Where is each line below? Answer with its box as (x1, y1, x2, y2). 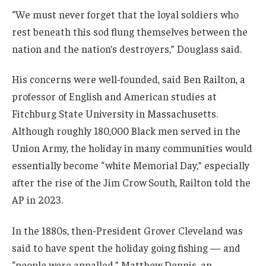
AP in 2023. (12, 193, 63, 207)
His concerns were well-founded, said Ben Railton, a (12, 72, 245, 86)
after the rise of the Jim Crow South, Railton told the (12, 176, 251, 189)
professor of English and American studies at (12, 90, 217, 103)
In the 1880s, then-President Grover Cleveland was (12, 224, 243, 237)
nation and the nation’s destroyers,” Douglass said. (12, 42, 242, 55)
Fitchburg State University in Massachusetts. (12, 107, 218, 121)
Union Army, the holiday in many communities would (12, 141, 252, 155)
